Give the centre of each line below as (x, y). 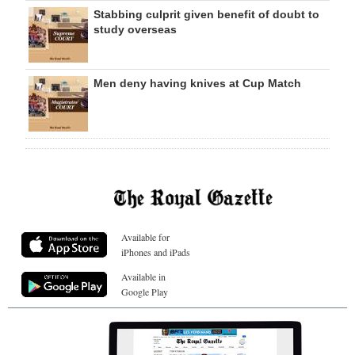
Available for (145, 237)
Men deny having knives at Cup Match (197, 83)
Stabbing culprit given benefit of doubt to (206, 14)
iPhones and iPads (156, 252)
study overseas (135, 29)
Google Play (145, 291)
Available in (143, 276)
